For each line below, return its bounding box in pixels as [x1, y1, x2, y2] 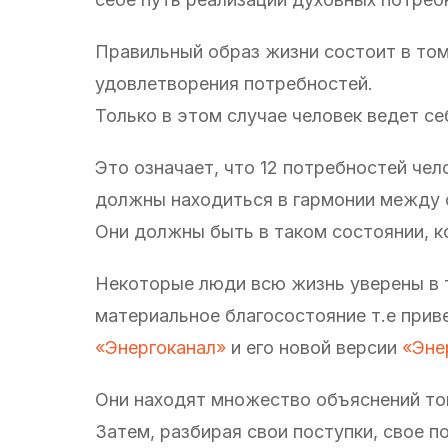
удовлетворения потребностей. [95, 72, 373, 94]
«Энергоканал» [95, 336, 226, 358]
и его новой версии [226, 336, 402, 358]
